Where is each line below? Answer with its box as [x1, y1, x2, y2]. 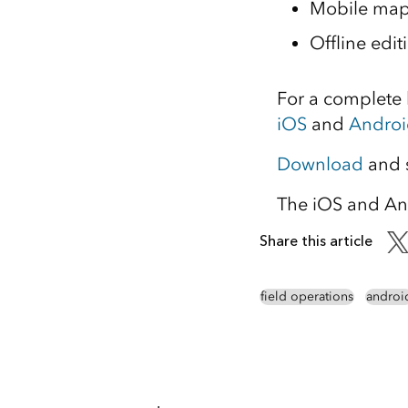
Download [276, 153, 363, 175]
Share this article [259, 232, 372, 250]
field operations [260, 289, 353, 305]
